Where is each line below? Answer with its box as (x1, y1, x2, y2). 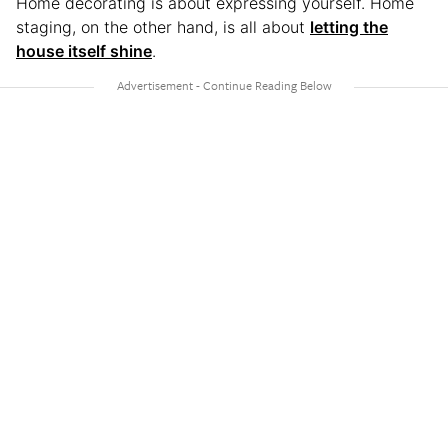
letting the (310, 16, 388, 37)
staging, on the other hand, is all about (16, 16, 310, 37)
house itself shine (16, 40, 152, 61)
